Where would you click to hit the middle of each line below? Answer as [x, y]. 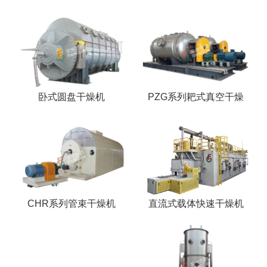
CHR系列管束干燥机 [71, 203]
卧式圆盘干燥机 [71, 97]
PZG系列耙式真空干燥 [196, 97]
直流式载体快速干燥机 [196, 203]
